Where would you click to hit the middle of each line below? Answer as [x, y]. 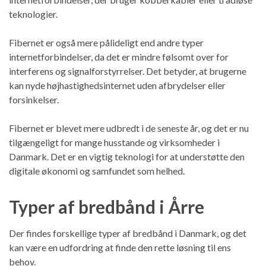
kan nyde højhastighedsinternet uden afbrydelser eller [117, 85]
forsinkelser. [34, 99]
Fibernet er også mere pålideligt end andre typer [106, 42]
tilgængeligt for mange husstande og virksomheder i [114, 142]
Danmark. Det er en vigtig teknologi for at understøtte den [127, 156]
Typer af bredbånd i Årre [107, 206]
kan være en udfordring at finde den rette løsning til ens [120, 247]
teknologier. [33, 14]
